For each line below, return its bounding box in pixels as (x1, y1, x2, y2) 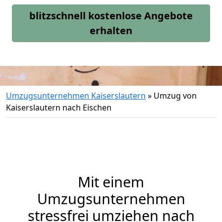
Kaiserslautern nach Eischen (6, 102, 111, 113)
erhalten (90, 24, 132, 37)
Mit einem (78, 172, 144, 191)
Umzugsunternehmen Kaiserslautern (6, 90, 146, 101)
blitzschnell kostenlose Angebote (29, 9, 193, 22)
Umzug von (154, 90, 197, 101)
